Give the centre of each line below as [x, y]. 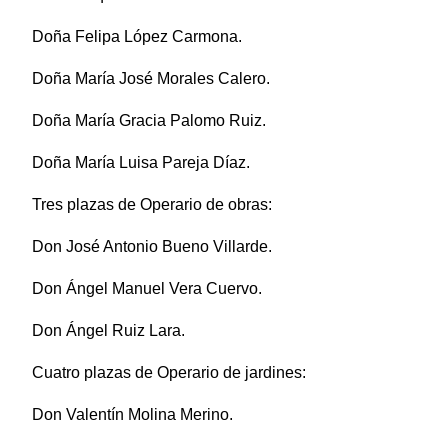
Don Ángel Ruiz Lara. [108, 330]
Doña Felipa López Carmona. [137, 36]
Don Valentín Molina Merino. [132, 414]
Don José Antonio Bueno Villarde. [152, 246]
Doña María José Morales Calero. [151, 78]
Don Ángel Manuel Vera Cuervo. [147, 288]
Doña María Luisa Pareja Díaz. [141, 162]
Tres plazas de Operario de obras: [152, 204]
